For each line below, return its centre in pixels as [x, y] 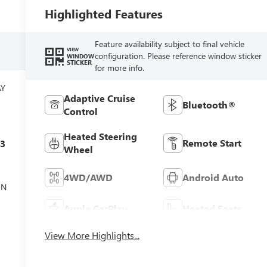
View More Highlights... [92, 235]
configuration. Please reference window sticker [178, 55]
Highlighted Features [104, 13]
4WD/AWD [89, 177]
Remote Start [212, 142]
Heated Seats [212, 208]
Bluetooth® [209, 104]
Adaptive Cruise [100, 98]
